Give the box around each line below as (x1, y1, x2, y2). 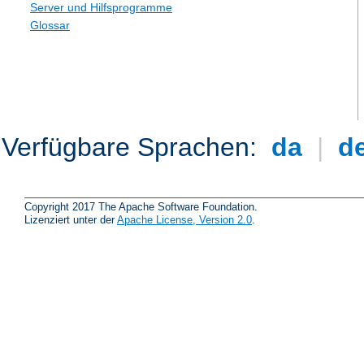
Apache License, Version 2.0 (117, 213, 252, 226)
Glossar (30, 19, 70, 32)
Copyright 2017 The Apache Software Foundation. (24, 200, 258, 213)
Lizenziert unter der (24, 213, 117, 226)
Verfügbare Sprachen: (2, 132, 265, 162)
